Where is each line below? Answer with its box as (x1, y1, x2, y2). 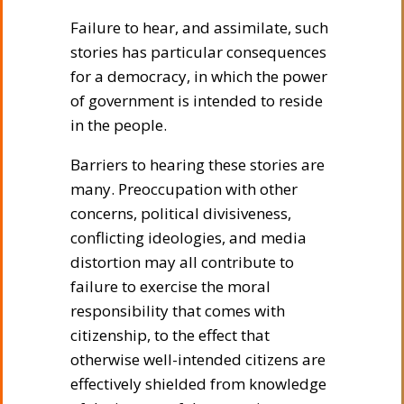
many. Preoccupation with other (70, 178, 298, 199)
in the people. (70, 114, 167, 135)
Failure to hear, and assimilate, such (70, 16, 328, 38)
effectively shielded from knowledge (70, 372, 326, 394)
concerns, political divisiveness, (70, 202, 291, 224)
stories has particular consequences (70, 41, 326, 62)
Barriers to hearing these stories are (70, 153, 325, 175)
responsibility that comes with (70, 299, 285, 321)
